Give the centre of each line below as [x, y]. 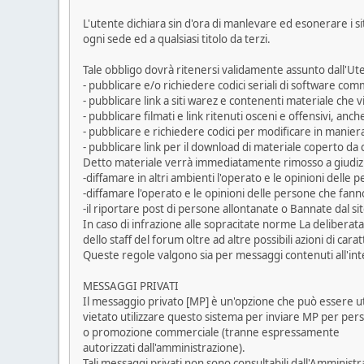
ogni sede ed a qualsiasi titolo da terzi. [177, 39]
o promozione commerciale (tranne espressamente [211, 333]
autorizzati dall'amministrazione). [164, 348]
